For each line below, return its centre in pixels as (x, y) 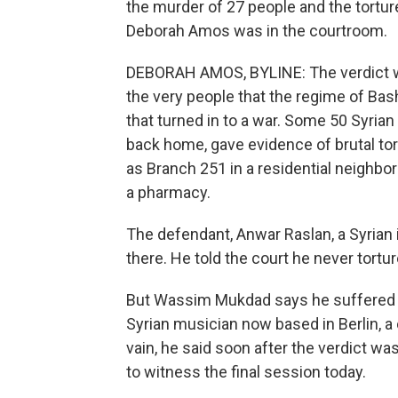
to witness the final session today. (246, 372)
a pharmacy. (168, 192)
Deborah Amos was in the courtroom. (257, 31)
